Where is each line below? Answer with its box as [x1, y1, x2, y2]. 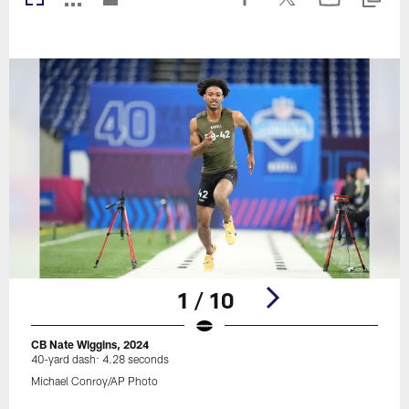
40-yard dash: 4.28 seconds [31, 351, 170, 365]
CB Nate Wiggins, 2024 [31, 337, 150, 351]
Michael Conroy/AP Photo [31, 373, 159, 387]
